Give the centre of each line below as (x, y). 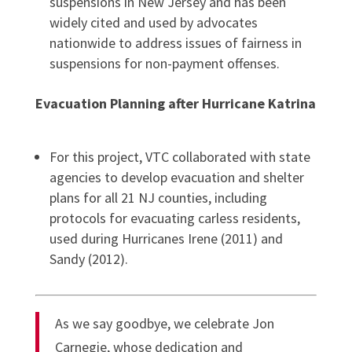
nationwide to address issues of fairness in (175, 42)
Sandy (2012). (88, 258)
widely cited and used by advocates (153, 22)
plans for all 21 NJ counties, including (158, 197)
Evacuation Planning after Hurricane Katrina (175, 103)
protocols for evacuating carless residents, (174, 218)
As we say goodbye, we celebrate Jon (164, 323)
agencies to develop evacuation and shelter (176, 177)
